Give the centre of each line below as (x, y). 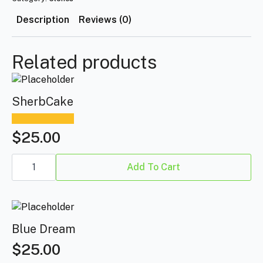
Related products (84, 62)
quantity (30, 167)
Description (43, 19)
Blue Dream (44, 229)
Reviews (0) (105, 19)
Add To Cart (154, 167)
